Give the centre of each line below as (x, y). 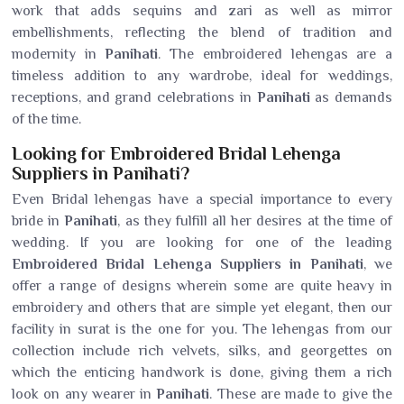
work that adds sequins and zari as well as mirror (202, 11)
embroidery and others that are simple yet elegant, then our (202, 308)
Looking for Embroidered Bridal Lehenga (176, 153)
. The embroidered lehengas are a (275, 54)
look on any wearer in (84, 394)
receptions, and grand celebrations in (134, 97)
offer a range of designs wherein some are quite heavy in (202, 286)
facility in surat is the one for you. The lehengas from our (202, 329)
